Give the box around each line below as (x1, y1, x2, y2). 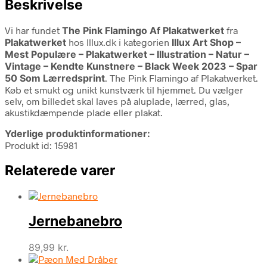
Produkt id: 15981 (5, 139, 77, 151)
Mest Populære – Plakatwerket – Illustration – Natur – (5, 48, 249, 60)
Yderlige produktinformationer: (5, 127, 150, 139)
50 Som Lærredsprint (5, 72, 105, 84)
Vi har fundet (5, 24, 62, 36)
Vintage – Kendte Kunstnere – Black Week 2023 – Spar (5, 60, 257, 72)
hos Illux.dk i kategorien (66, 36, 172, 48)
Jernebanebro (29, 213, 122, 230)
